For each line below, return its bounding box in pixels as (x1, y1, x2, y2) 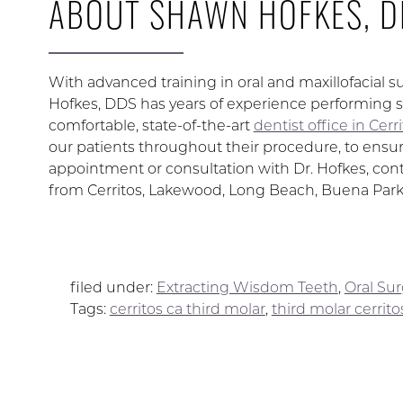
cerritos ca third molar (109, 300, 265, 318)
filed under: (69, 279, 157, 296)
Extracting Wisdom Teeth (156, 279, 338, 296)
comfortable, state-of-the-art (48, 117, 254, 134)
